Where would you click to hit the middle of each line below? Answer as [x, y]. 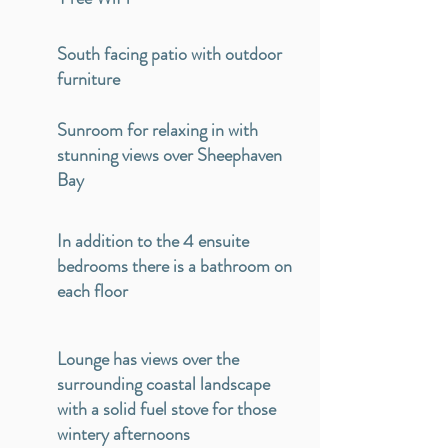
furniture [88, 79]
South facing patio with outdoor [169, 54]
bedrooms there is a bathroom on [174, 266]
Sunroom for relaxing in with [157, 130]
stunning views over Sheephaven [169, 155]
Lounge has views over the [148, 359]
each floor [92, 291]
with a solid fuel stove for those [166, 409]
